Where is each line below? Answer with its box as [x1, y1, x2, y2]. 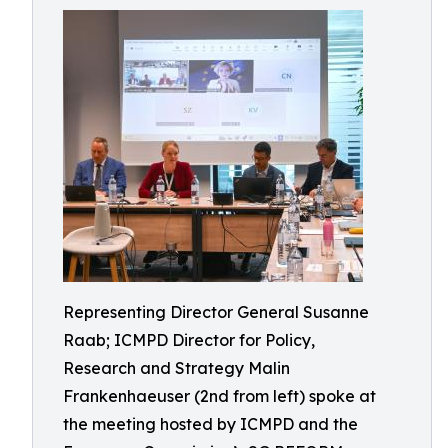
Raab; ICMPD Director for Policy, [63, 330, 315, 350]
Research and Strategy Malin [63, 358, 290, 378]
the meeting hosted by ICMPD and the [63, 414, 358, 434]
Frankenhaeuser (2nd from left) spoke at [63, 386, 376, 406]
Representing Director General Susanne [63, 302, 369, 322]
